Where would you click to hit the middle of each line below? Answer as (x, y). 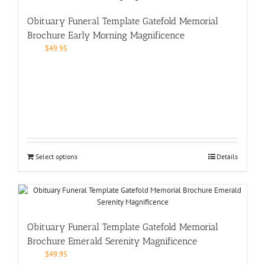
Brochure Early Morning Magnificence (106, 35)
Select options (56, 156)
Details (227, 156)
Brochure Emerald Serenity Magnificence (112, 241)
